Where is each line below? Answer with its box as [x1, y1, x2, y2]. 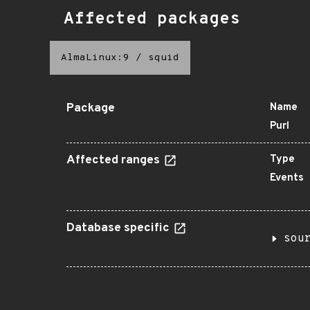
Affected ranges [66, 153, 163, 168]
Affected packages [64, 9, 240, 30]
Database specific [66, 221, 172, 236]
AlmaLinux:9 [61, 52, 129, 64]
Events [270, 172, 304, 185]
